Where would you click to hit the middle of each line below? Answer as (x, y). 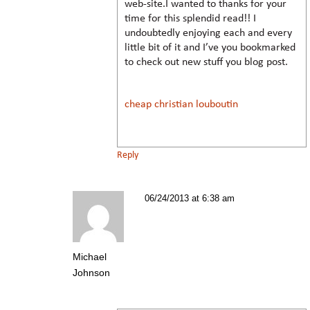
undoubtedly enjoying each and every (208, 33)
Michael (90, 256)
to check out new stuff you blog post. (206, 62)
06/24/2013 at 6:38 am (190, 198)
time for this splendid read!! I (190, 18)
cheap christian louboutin (181, 104)
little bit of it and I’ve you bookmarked (210, 47)
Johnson (91, 272)
